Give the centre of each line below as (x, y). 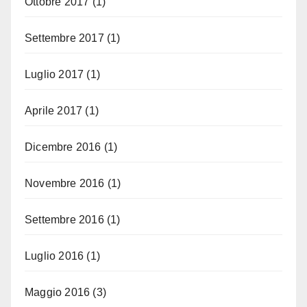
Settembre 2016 (64, 219)
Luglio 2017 (54, 74)
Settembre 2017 (64, 38)
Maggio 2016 (58, 292)
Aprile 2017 (54, 110)
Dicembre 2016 (63, 147)
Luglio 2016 (54, 256)
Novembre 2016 (65, 183)
